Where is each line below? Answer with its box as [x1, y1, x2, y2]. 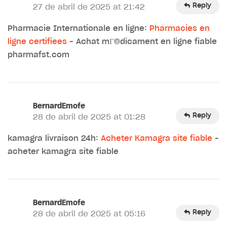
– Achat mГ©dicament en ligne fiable [67, 37, 217, 46]
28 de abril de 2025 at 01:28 [33, 113, 145, 121]
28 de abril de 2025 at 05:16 [33, 210, 145, 218]
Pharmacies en [149, 24, 210, 32]
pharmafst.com [8, 51, 69, 59]
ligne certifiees [8, 37, 67, 46]
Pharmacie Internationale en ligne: [8, 24, 149, 32]
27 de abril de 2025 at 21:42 [33, 3, 145, 11]
